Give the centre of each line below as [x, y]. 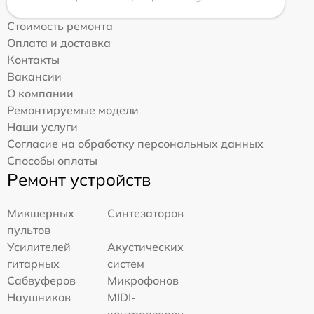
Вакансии [34, 76]
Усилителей [39, 246]
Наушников [39, 297]
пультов [29, 230]
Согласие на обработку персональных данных [135, 143]
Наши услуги [42, 127]
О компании [40, 93]
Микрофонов [143, 280]
